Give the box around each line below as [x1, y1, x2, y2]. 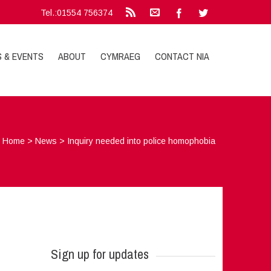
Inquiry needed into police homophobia [67, 136, 216, 146]
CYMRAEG [100, 50, 141, 63]
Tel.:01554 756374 [41, 8, 113, 18]
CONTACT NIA [155, 50, 210, 63]
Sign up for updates [50, 245, 149, 263]
